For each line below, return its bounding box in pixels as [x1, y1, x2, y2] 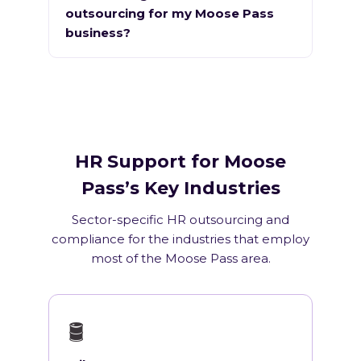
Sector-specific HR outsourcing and [72, 212, 289, 228]
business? [65, 25, 131, 41]
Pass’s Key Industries [81, 177, 280, 200]
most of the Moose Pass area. [90, 251, 271, 267]
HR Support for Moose [75, 151, 286, 173]
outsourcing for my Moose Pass [65, 6, 274, 22]
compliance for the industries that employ [52, 231, 309, 247]
